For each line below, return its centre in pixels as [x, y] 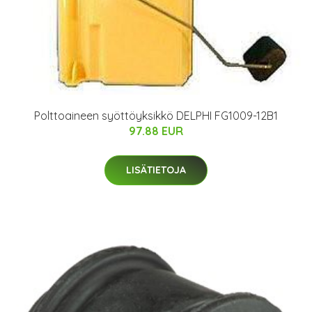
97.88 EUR [156, 131]
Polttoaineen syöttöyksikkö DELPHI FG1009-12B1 [156, 116]
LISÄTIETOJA [156, 170]
